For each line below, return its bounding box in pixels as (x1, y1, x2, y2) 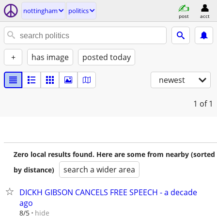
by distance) (14, 165, 54, 174)
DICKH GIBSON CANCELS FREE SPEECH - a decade (19, 187, 197, 198)
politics (68, 6, 89, 15)
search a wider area (63, 164, 135, 175)
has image (31, 52, 69, 62)
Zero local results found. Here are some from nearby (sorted (14, 150, 215, 159)
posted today (82, 52, 131, 62)
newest (159, 75, 185, 85)
